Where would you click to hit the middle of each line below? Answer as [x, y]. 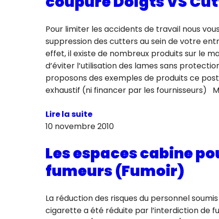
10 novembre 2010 [79, 127]
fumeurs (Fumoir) [115, 171]
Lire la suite [69, 114]
